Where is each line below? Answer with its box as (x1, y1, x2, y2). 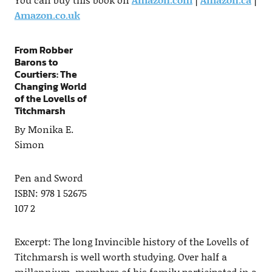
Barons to (14, 55, 58, 70)
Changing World (14, 79, 87, 94)
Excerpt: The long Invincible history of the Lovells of (14, 234, 249, 249)
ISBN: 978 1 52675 (14, 186, 87, 200)
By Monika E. (14, 122, 73, 137)
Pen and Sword (14, 171, 83, 185)
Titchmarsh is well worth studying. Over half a (14, 250, 227, 264)
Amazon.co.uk (14, 8, 80, 22)
